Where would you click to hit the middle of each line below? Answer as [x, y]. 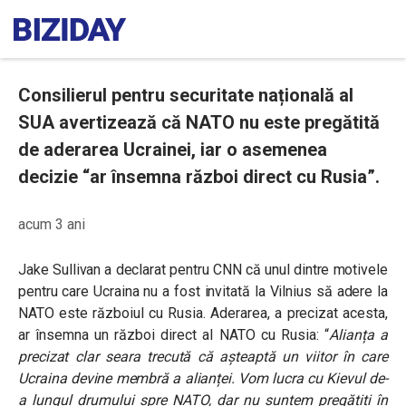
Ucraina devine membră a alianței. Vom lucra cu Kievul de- [203, 378]
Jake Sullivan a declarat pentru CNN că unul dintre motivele [203, 270]
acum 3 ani [52, 224]
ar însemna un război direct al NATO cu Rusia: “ [174, 335]
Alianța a [358, 335]
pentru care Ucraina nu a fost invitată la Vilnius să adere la [203, 291]
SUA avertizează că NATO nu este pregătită [199, 122]
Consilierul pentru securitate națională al [186, 95]
